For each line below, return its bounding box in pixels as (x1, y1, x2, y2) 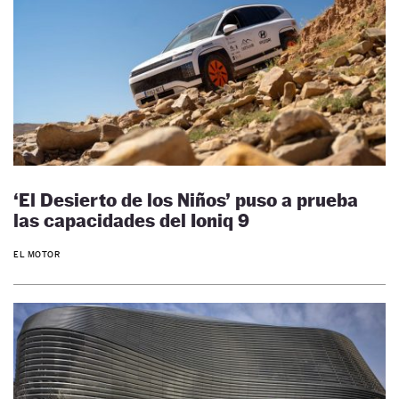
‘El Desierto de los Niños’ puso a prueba (13, 188, 358, 211)
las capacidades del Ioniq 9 (13, 208, 249, 232)
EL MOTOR (13, 249, 61, 260)
